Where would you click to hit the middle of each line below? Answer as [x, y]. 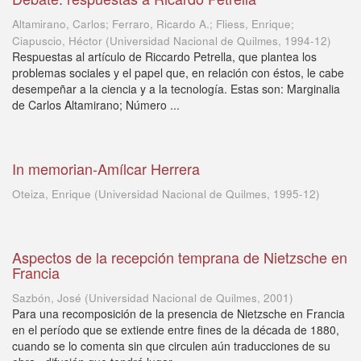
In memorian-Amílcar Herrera [106, 168]
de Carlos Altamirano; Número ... [96, 105]
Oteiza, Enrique [52, 194]
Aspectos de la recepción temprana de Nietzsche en [180, 257]
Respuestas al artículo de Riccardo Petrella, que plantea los [164, 56]
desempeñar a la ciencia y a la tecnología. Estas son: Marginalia [176, 89]
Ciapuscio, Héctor [57, 41]
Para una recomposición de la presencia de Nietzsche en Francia [178, 313]
